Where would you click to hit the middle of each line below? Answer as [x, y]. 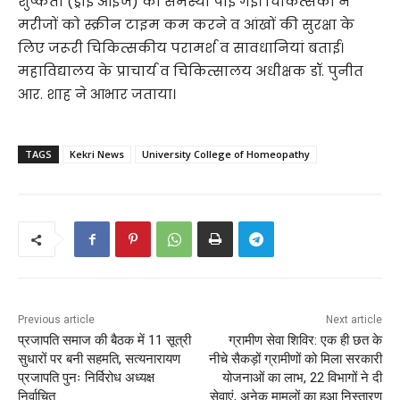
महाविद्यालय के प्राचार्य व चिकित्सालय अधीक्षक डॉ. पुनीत [191, 71]
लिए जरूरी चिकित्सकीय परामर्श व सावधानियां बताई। [181, 48]
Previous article [56, 320]
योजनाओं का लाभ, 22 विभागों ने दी [302, 378]
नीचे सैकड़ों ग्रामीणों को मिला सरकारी [295, 359]
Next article [354, 320]
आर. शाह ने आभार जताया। [97, 95]
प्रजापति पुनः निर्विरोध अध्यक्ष [86, 378]
